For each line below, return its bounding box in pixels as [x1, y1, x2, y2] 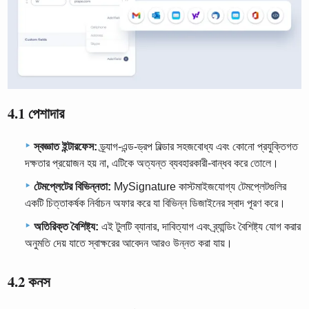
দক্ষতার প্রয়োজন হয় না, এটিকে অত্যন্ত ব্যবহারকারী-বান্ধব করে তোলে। [25, 157, 279, 170]
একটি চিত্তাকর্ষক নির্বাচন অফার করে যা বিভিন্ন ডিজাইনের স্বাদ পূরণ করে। [25, 197, 286, 210]
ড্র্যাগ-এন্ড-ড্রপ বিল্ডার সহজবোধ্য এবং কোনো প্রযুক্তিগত [97, 141, 298, 153]
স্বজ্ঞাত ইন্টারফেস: [34, 141, 97, 153]
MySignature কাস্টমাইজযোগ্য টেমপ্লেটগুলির [111, 181, 286, 193]
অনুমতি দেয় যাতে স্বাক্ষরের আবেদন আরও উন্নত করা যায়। [25, 237, 232, 250]
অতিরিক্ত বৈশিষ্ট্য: [34, 221, 99, 233]
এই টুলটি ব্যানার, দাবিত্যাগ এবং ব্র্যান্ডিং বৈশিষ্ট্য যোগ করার [99, 221, 301, 233]
